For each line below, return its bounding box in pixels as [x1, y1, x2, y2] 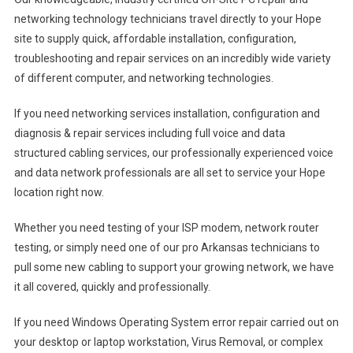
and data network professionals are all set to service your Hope [13, 166, 325, 179]
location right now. [13, 186, 104, 199]
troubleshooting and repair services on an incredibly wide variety [13, 52, 331, 65]
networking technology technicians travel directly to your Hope [13, 13, 321, 25]
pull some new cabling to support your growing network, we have [13, 261, 334, 273]
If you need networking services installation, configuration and [13, 107, 320, 120]
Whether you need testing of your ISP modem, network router [13, 221, 319, 234]
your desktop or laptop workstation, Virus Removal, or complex [13, 336, 323, 348]
